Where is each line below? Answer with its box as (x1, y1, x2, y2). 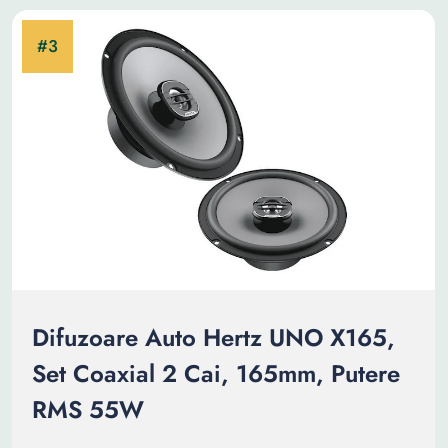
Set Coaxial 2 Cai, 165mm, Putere (32, 356, 400, 391)
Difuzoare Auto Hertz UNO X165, (32, 320, 395, 355)
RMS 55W (32, 392, 144, 427)
